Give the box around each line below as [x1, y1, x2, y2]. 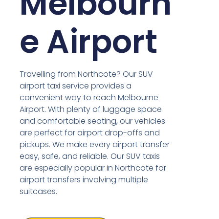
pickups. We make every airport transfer [20, 139, 170, 151]
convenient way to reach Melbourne [20, 92, 159, 104]
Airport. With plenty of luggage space [20, 104, 162, 115]
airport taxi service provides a [20, 80, 132, 92]
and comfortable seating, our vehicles [20, 115, 166, 127]
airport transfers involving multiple [20, 174, 149, 186]
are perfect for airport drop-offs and [20, 127, 160, 139]
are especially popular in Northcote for [20, 162, 167, 174]
